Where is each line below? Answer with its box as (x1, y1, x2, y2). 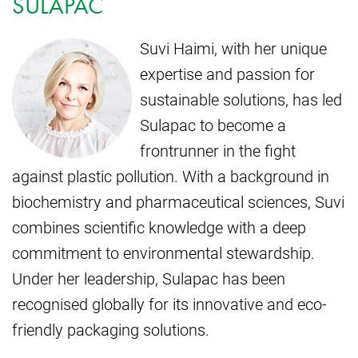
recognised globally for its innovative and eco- (12, 292, 327, 314)
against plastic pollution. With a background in (12, 165, 329, 186)
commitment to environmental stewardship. (12, 241, 315, 263)
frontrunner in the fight (140, 139, 296, 161)
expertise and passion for (140, 62, 315, 84)
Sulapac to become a (140, 113, 286, 135)
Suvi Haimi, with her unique (140, 37, 327, 58)
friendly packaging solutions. (12, 318, 209, 340)
